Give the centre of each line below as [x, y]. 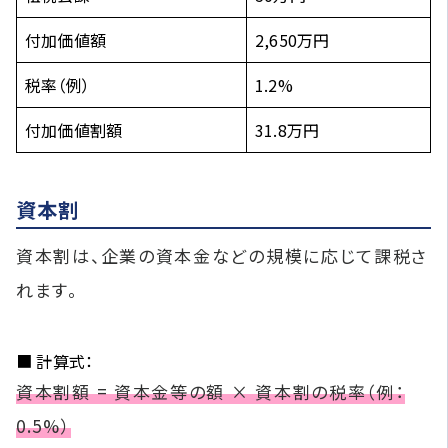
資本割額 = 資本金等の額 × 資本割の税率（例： [210, 391]
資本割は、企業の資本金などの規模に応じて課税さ [222, 255]
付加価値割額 [74, 129]
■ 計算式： [55, 360]
